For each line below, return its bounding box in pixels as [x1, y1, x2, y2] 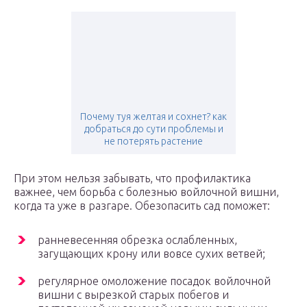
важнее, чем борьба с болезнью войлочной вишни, [14, 186, 279, 199]
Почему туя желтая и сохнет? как [80, 111, 227, 123]
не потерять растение [104, 136, 203, 147]
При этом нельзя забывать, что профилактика [14, 172, 251, 185]
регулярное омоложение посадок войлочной [38, 275, 271, 288]
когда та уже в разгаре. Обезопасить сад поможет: [14, 199, 270, 212]
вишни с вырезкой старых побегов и [38, 288, 229, 302]
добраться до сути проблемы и [84, 123, 223, 135]
